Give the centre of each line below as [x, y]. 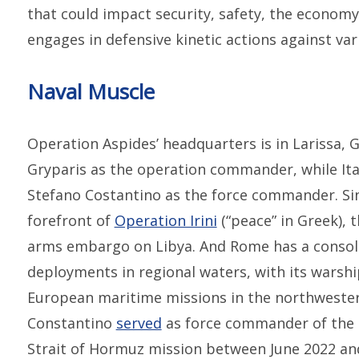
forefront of [71, 220]
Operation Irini [165, 220]
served [139, 323]
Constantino [71, 323]
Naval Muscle [91, 91]
